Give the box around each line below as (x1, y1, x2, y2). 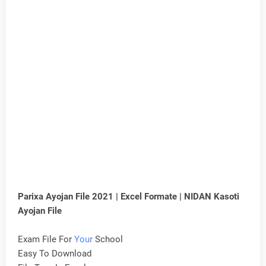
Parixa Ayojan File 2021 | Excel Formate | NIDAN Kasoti (18, 191, 239, 202)
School (95, 234, 123, 245)
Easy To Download (18, 248, 91, 259)
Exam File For (18, 234, 74, 245)
